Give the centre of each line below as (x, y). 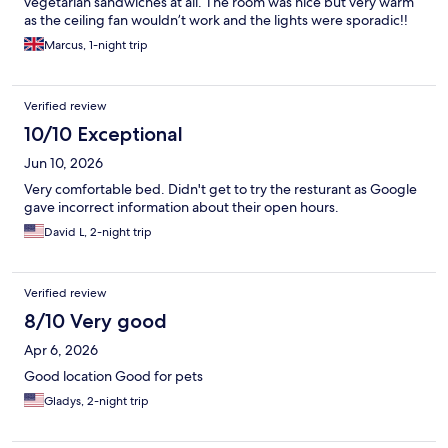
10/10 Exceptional (103, 134)
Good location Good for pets (113, 376)
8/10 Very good (95, 321)
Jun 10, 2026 (63, 163)
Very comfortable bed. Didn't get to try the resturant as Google (220, 189)
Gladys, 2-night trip (96, 401)
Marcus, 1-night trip (96, 45)
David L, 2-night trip (98, 232)
